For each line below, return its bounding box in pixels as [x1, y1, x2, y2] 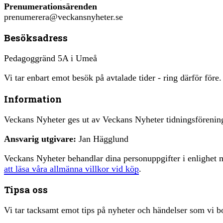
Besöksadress [4, 31, 68, 44]
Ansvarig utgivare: [4, 133, 76, 144]
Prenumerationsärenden [4, 1, 97, 11]
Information [4, 92, 62, 105]
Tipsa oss [4, 183, 48, 196]
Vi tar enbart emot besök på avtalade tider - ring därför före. [4, 73, 222, 83]
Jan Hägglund [76, 133, 128, 144]
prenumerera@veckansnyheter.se [4, 11, 123, 22]
